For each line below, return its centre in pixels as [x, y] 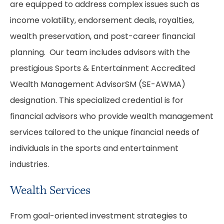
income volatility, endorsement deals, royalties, [102, 21]
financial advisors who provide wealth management [112, 117]
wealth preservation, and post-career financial [102, 37]
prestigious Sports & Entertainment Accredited [102, 69]
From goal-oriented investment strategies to [99, 216]
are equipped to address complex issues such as [105, 5]
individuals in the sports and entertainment [94, 149]
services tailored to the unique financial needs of [105, 133]
